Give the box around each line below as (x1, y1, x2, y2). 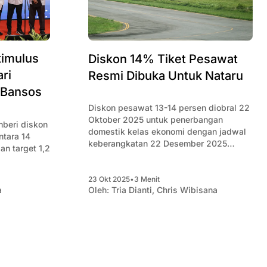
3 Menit (134, 175, 160, 184)
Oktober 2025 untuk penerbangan (88, 114, 223, 125)
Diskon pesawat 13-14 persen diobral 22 (88, 103, 250, 113)
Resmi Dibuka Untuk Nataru (88, 68, 243, 83)
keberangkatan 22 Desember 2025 (88, 138, 227, 149)
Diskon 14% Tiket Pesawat (88, 51, 238, 66)
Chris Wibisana (157, 185, 218, 195)
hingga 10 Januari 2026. (88, 150, 185, 161)
